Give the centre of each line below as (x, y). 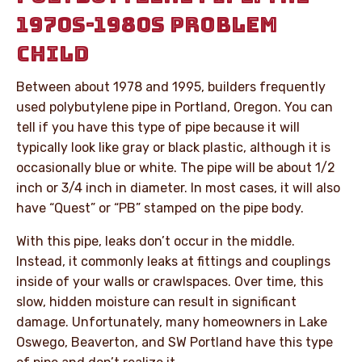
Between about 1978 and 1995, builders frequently (171, 86)
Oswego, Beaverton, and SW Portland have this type (175, 342)
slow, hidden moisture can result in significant (156, 301)
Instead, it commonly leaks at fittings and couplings (173, 261)
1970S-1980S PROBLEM (147, 24)
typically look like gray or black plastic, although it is (173, 147)
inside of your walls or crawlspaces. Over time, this (170, 281)
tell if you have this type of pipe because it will (158, 127)
